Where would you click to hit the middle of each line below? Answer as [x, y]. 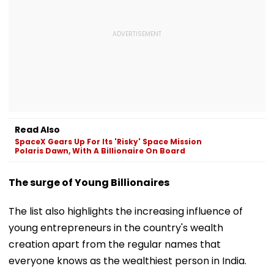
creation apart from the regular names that [115, 244]
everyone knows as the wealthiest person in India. [128, 261]
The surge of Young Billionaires [89, 182]
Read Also [37, 129]
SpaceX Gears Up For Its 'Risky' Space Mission [108, 141]
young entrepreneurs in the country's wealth [116, 228]
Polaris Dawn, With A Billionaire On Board [100, 150]
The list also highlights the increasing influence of [126, 211]
